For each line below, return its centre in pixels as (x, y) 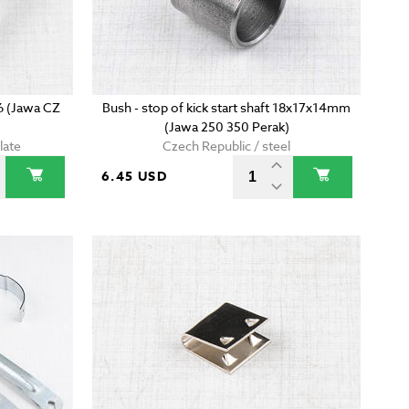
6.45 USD (134, 177)
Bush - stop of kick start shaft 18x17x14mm (227, 108)
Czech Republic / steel (227, 146)
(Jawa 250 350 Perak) (226, 127)
